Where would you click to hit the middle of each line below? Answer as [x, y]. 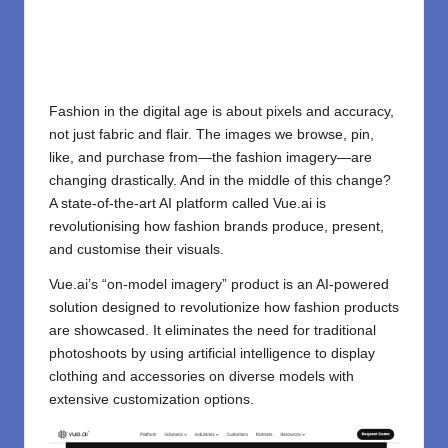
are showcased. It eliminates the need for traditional [212, 331]
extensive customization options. [151, 400]
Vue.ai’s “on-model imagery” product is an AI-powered [219, 285]
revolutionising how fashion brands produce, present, [216, 227]
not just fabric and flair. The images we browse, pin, [211, 135]
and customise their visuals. [136, 250]
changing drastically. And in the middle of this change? [220, 181]
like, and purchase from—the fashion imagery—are [210, 158]
